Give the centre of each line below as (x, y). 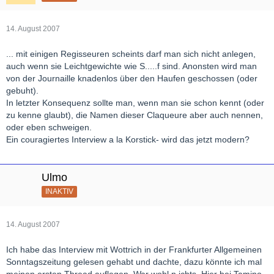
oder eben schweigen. (49, 127)
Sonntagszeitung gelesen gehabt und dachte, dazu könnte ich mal (134, 261)
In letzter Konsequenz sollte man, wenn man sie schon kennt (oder (135, 102)
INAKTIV (59, 191)
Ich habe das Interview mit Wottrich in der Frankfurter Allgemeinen (134, 249)
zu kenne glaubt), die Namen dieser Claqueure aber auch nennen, (135, 115)
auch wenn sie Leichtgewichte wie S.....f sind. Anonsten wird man (131, 66)
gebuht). (22, 90)
